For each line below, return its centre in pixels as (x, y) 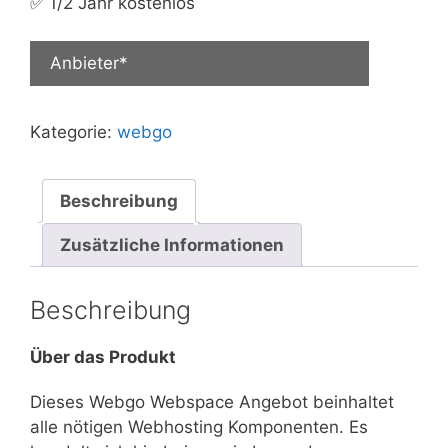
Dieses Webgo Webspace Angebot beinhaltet (212, 401)
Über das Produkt (103, 356)
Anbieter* (89, 63)
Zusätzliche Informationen (172, 244)
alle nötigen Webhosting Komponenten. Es (199, 426)
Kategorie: (73, 132)
